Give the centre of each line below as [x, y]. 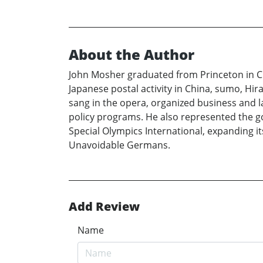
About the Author [131, 54]
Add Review [104, 206]
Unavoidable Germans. [119, 145]
